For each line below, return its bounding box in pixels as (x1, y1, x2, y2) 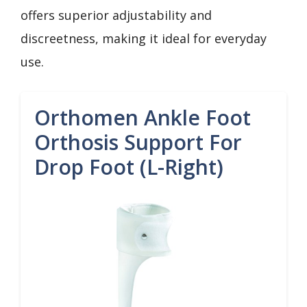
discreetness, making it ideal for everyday (21, 30, 267, 47)
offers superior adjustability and (21, 7, 212, 23)
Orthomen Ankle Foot (34, 103, 251, 132)
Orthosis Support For (34, 128, 242, 156)
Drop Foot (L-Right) (34, 153, 223, 181)
